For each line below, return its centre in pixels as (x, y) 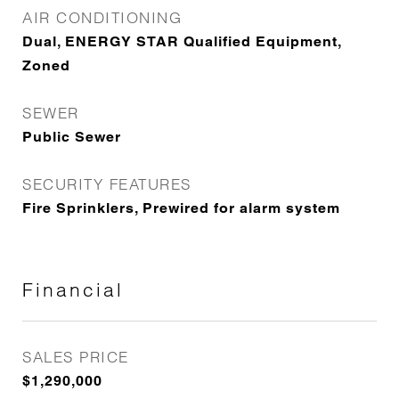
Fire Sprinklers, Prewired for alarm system (181, 208)
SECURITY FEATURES (107, 184)
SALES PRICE (76, 357)
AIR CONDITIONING (102, 17)
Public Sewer (72, 137)
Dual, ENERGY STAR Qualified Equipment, (182, 41)
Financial (73, 289)
